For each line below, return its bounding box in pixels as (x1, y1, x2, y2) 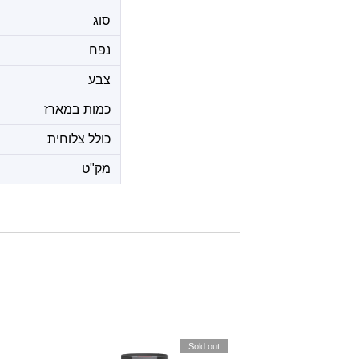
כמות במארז (44, 103, 111, 116)
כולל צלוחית (47, 132, 111, 146)
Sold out (188, 341, 220, 351)
